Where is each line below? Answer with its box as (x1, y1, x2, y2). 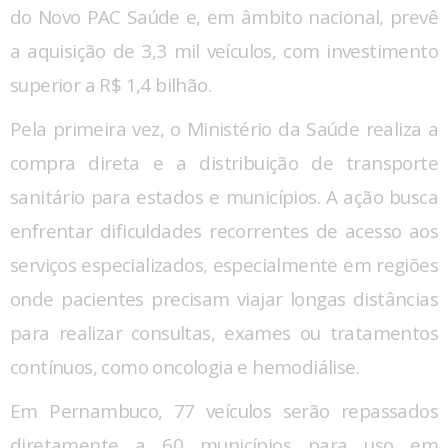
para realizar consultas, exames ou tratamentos (10, 319, 438, 346)
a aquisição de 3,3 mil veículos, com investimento (10, 37, 438, 64)
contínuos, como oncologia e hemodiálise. (10, 353, 359, 380)
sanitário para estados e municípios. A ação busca (10, 183, 438, 210)
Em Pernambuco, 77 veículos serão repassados (10, 397, 438, 424)
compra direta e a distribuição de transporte (10, 149, 438, 176)
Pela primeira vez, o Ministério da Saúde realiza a (10, 115, 438, 142)
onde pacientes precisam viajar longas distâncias (10, 285, 438, 312)
